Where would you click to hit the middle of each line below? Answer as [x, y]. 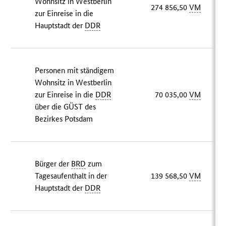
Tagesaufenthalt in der [71, 176]
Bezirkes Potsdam [64, 119]
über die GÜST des [66, 107]
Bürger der [53, 164]
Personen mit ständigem [75, 71]
